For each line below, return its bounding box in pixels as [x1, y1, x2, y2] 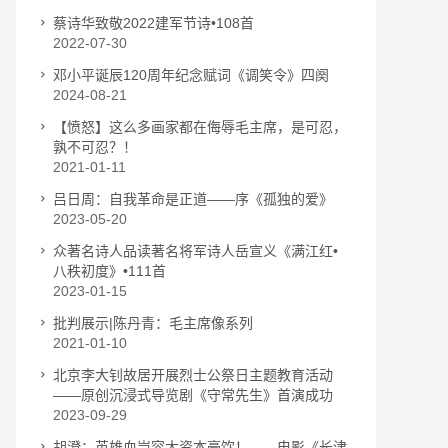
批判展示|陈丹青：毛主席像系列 [53, 315, 253, 331]
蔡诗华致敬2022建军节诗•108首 [53, 15, 254, 31]
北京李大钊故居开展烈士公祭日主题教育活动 [53, 367, 333, 383]
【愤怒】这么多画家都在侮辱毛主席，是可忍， [53, 119, 347, 135]
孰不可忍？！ [53, 139, 137, 155]
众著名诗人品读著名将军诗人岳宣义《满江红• [53, 243, 338, 259]
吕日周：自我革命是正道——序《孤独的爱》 [53, 191, 333, 207]
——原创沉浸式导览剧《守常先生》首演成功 [53, 387, 333, 403]
